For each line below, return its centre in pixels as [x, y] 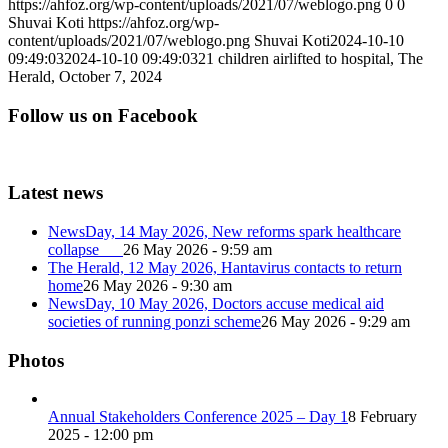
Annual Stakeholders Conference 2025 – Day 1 [198, 417]
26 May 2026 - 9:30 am [157, 286]
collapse [85, 250]
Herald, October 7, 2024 [85, 77]
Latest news [55, 193]
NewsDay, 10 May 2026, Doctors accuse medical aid [216, 304]
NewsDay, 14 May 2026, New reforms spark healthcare [224, 232]
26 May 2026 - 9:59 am [197, 250]
